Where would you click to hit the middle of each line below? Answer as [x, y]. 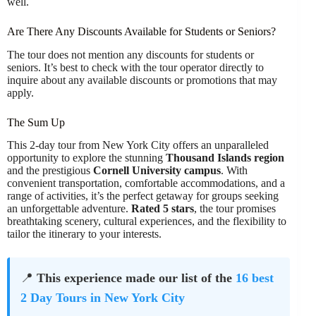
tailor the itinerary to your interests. [84, 234]
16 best [255, 278]
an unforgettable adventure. [69, 209]
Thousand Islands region [225, 158]
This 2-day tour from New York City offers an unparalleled [138, 145]
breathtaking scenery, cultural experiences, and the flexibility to [147, 221]
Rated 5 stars [163, 209]
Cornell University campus [157, 171]
